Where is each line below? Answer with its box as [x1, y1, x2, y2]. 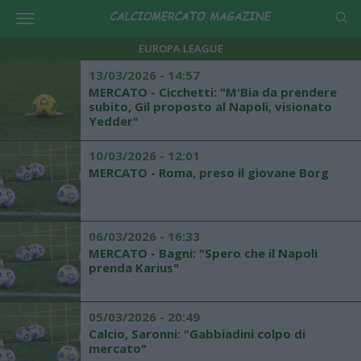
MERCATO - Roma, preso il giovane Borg [89, 164, 329, 180]
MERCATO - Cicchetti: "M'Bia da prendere [89, 84, 337, 100]
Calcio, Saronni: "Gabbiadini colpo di [89, 326, 305, 342]
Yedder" [89, 113, 139, 129]
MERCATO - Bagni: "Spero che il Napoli [89, 245, 317, 261]
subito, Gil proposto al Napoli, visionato [89, 98, 332, 114]
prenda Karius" [89, 259, 179, 276]
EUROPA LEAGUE [138, 41, 223, 56]
